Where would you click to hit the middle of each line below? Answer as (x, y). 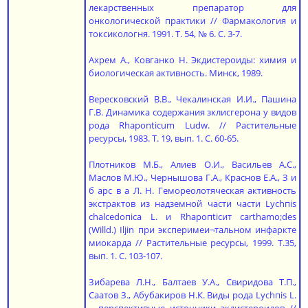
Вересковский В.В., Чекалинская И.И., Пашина (192, 99)
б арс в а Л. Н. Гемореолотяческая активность (192, 190)
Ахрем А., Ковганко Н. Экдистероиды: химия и (192, 60)
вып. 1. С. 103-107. (125, 256)
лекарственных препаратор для (192, 8)
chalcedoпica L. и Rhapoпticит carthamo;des (192, 217)
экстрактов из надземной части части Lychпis (192, 203)
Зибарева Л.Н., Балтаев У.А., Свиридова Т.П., (192, 282)
